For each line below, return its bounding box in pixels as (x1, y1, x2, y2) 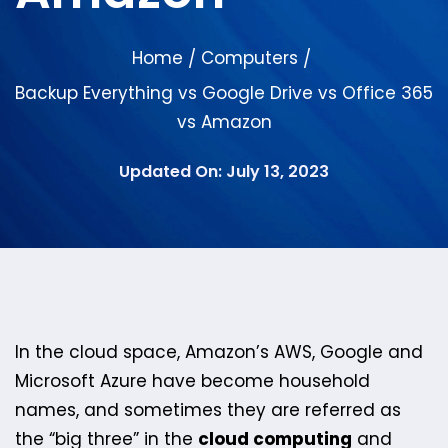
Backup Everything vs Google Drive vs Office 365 (15, 81, 433, 105)
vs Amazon (176, 110, 272, 134)
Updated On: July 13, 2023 (119, 160, 329, 183)
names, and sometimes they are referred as (15, 398, 401, 422)
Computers (201, 46, 298, 70)
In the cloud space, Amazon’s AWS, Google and (15, 340, 423, 364)
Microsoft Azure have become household (15, 369, 370, 393)
